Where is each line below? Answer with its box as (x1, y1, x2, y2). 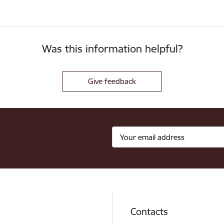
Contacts (130, 205, 168, 217)
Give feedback (88, 76, 136, 86)
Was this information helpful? (41, 42, 182, 56)
